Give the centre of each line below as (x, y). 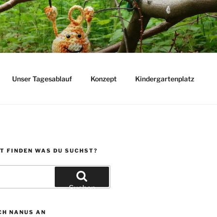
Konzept (103, 79)
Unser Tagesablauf (42, 79)
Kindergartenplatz (164, 79)
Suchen (82, 188)
